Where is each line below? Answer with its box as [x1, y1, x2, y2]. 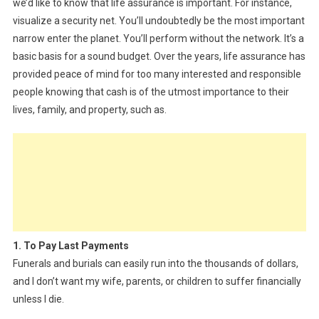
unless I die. [12, 293, 64, 305]
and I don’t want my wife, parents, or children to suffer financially [12, 275, 301, 287]
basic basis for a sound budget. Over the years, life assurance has [12, 50, 305, 62]
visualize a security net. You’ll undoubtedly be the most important [12, 14, 305, 26]
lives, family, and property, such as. [12, 103, 167, 115]
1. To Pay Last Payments [12, 239, 129, 251]
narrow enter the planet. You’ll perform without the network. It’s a [12, 32, 304, 44]
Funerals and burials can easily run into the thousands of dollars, [12, 257, 298, 269]
